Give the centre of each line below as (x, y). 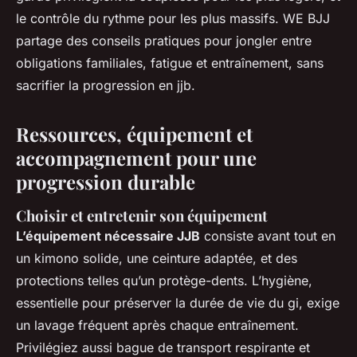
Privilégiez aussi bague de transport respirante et (163, 347)
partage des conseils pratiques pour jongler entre (164, 41)
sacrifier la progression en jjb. (106, 85)
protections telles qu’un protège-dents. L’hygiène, (164, 280)
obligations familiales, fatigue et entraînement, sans (170, 63)
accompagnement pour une (136, 158)
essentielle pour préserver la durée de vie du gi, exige (178, 303)
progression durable (106, 182)
